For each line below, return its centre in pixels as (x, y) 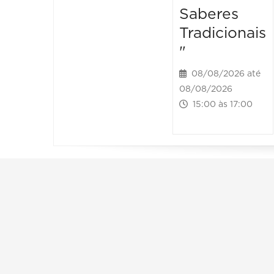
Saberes (209, 15)
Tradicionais (223, 34)
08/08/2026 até (224, 74)
